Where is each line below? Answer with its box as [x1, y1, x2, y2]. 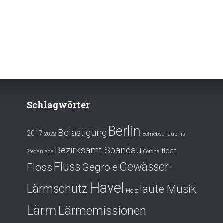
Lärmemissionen [58, 203, 146, 218]
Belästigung [58, 127, 107, 139]
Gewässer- [119, 160, 172, 174]
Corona [143, 148, 160, 155]
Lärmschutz [27, 182, 88, 196]
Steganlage [27, 148, 53, 155]
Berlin [108, 123, 141, 140]
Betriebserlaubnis [142, 131, 185, 138]
